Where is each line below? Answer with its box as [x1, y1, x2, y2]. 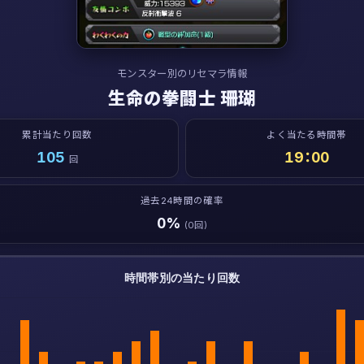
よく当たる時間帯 [266, 129, 347, 141]
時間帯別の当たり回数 [123, 271, 241, 284]
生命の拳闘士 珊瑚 [107, 88, 257, 109]
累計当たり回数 [22, 129, 93, 141]
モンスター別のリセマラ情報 [117, 67, 247, 80]
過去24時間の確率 [141, 195, 223, 206]
